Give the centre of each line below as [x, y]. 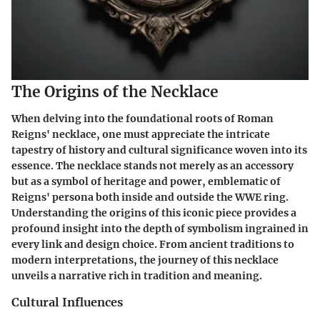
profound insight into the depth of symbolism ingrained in [160, 229]
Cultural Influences [67, 302]
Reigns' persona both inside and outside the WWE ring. [150, 197]
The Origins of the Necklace [115, 91]
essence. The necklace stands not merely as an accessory [152, 166]
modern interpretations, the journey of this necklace [145, 260]
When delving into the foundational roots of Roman [142, 119]
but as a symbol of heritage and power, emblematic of [146, 182]
